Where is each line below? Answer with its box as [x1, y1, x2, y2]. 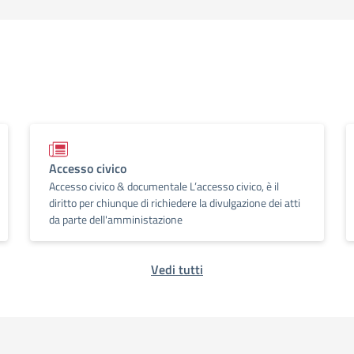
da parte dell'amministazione [49, 211, 183, 228]
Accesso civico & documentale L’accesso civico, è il [49, 178, 279, 194]
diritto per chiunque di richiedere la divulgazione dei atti [49, 194, 300, 211]
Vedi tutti [151, 260, 203, 279]
